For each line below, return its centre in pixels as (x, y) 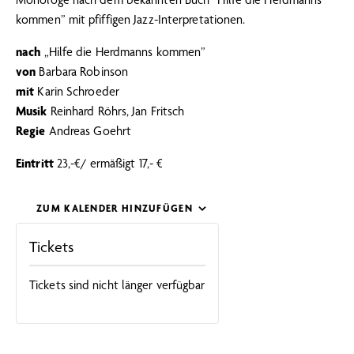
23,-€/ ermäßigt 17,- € (110, 164)
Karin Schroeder (78, 92)
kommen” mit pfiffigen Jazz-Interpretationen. (131, 20)
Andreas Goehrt (90, 131)
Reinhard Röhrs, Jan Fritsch (117, 111)
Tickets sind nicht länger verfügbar (117, 285)
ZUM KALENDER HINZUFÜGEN (115, 209)
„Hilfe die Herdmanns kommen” (125, 52)
